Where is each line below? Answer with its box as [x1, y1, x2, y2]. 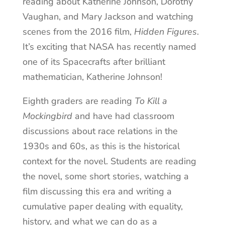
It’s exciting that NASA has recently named [22, 41, 196, 53]
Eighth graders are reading [22, 95, 135, 107]
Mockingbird [22, 110, 72, 123]
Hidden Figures [134, 26, 197, 38]
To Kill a [134, 95, 167, 107]
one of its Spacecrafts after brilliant [22, 56, 165, 68]
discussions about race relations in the [22, 125, 178, 138]
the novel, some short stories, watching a [22, 170, 189, 183]
